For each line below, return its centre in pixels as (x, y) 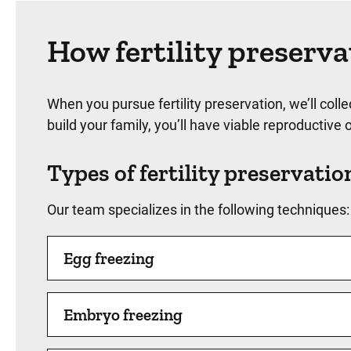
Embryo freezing (123, 315)
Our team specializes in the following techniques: (198, 210)
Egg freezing (109, 258)
